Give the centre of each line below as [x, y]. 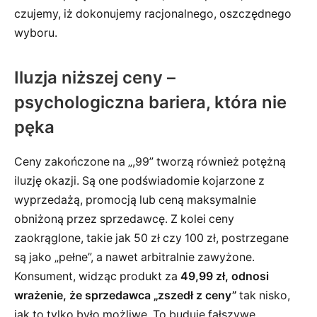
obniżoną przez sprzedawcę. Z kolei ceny [124, 219]
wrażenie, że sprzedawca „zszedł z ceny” [125, 295]
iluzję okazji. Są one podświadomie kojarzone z [139, 180]
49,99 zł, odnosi [225, 276]
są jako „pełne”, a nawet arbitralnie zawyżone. [134, 257]
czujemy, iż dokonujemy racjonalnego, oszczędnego [153, 13]
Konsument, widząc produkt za [97, 276]
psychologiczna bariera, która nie [150, 102]
